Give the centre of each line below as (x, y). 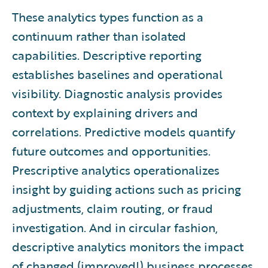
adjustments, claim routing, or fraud (112, 208)
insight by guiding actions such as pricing (127, 189)
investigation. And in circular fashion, (115, 227)
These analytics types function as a (108, 16)
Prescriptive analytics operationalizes (116, 170)
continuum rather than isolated (99, 36)
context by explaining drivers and (105, 112)
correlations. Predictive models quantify (124, 131)
